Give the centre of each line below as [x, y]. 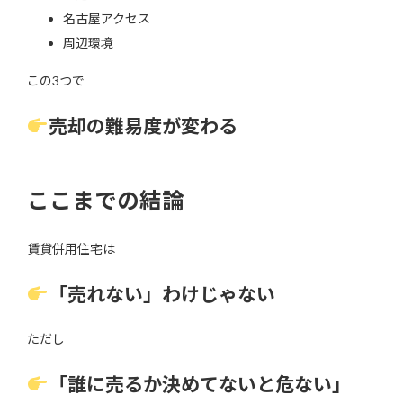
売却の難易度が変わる [143, 126]
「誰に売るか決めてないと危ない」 [199, 383]
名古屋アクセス [107, 19]
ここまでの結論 [106, 201]
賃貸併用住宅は [71, 248]
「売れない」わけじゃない [161, 293]
